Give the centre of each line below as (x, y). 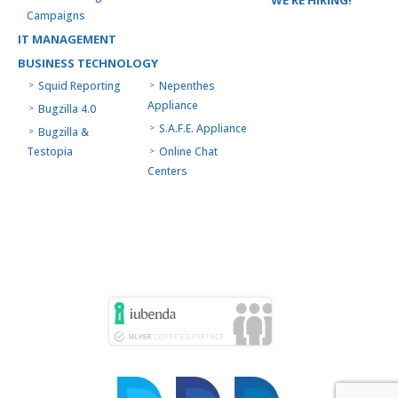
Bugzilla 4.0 (67, 108)
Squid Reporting (80, 85)
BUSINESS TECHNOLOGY (88, 63)
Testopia (50, 151)
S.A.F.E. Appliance (203, 128)
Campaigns (56, 15)
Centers (167, 171)
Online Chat (188, 151)
